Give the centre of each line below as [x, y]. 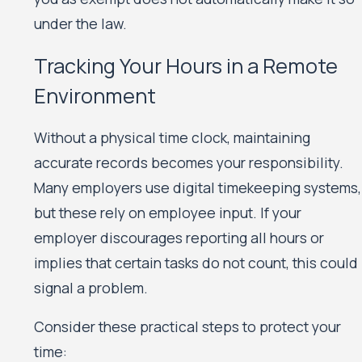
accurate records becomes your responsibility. [189, 162]
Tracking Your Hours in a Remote [186, 66]
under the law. [81, 24]
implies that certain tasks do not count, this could [196, 262]
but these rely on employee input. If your [168, 212]
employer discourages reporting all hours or [179, 237]
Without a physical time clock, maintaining [173, 137]
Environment [95, 96]
